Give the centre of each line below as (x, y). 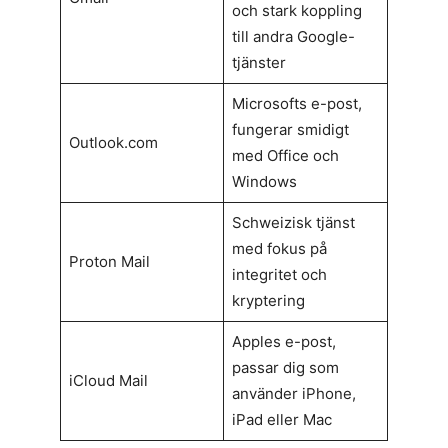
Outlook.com (113, 143)
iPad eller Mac (281, 420)
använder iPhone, (293, 394)
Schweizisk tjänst (293, 223)
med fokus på (279, 249)
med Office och (285, 156)
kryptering (268, 301)
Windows (264, 182)
